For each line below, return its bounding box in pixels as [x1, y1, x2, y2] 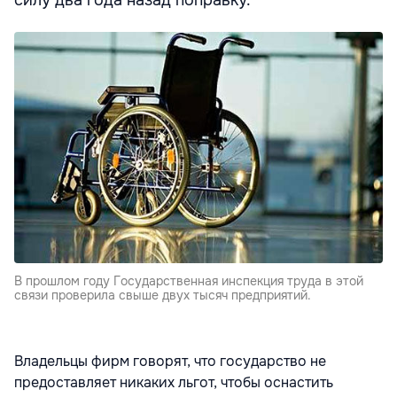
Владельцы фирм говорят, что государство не [14, 351, 326, 370]
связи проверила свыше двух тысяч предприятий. [14, 286, 311, 303]
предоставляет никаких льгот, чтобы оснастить [14, 372, 333, 392]
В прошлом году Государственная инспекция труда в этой [14, 272, 363, 289]
